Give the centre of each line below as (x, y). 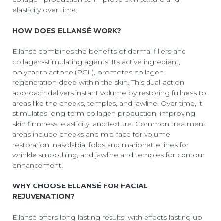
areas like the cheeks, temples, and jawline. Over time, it (107, 103)
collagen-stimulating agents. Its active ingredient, (96, 61)
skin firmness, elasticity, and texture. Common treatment (109, 124)
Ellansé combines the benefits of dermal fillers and (99, 51)
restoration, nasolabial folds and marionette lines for (101, 144)
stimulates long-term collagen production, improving (104, 113)
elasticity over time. (45, 10)
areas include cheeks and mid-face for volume (91, 134)
